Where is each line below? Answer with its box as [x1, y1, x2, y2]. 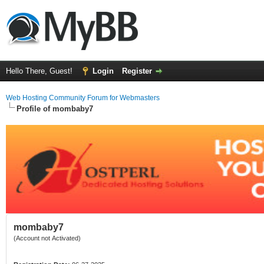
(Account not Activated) [14, 235, 81, 242]
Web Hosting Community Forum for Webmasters [6, 94, 160, 102]
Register [122, 67, 152, 75]
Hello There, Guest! [6, 67, 75, 75]
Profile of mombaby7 [16, 104, 93, 113]
